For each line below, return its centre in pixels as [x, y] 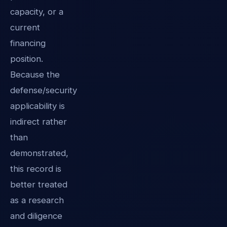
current [25, 27]
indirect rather [39, 121]
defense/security [44, 90]
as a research [37, 200]
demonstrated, [39, 153]
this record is [36, 168]
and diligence [36, 216]
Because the [35, 74]
